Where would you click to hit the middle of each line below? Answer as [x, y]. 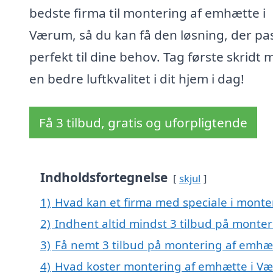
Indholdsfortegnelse [104, 178]
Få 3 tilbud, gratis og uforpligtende [143, 123]
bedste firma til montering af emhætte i [147, 13]
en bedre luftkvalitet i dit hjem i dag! [137, 79]
